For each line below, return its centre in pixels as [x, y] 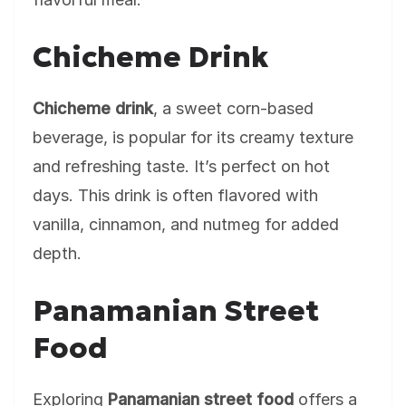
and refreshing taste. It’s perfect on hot [181, 166]
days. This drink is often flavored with [175, 195]
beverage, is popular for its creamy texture [193, 137]
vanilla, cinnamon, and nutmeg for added [186, 224]
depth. [57, 253]
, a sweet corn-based [233, 108]
